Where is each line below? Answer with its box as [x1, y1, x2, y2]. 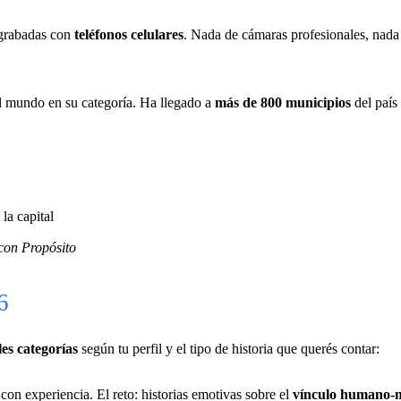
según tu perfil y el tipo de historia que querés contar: [78, 340, 380, 356]
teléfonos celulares [74, 26, 183, 42]
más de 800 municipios [215, 94, 351, 110]
